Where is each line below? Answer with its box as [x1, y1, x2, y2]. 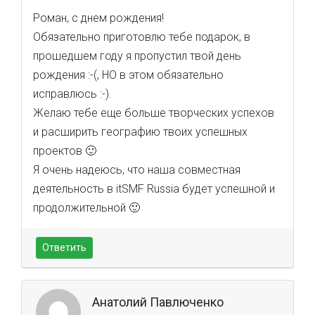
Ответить [42, 242, 86, 253]
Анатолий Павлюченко [92, 295, 224, 309]
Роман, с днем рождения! [33, 11, 164, 25]
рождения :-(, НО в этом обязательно [33, 68, 224, 82]
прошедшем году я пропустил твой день [33, 49, 241, 63]
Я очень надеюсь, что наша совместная [33, 163, 240, 176]
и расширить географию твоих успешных [33, 125, 247, 139]
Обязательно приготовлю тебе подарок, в [33, 30, 250, 44]
